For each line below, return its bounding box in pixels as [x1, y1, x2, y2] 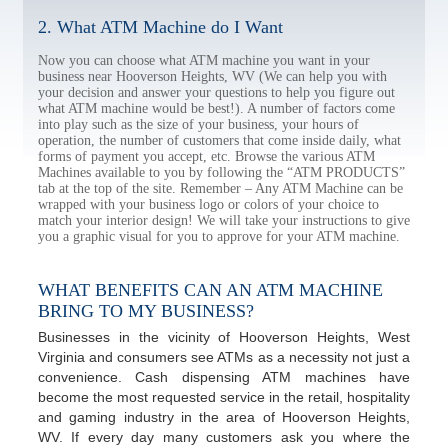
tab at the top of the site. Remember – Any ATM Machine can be [38, 181, 403, 196]
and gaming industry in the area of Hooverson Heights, [38, 409, 410, 425]
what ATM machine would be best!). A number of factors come [38, 101, 395, 116]
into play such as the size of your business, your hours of [38, 117, 359, 132]
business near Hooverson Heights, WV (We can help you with [38, 69, 387, 84]
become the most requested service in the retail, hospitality [38, 389, 410, 405]
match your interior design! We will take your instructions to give [38, 213, 410, 228]
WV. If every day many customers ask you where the [38, 429, 410, 445]
